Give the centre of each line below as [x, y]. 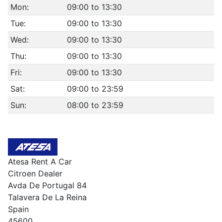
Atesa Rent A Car [40, 162]
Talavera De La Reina [47, 197]
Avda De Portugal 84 [47, 185]
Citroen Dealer [35, 173]
